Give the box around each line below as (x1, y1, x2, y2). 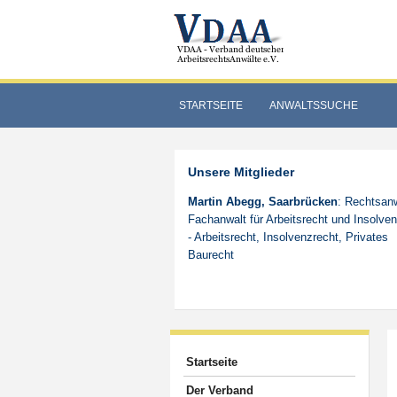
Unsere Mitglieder (188, 165, 294, 179)
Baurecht (188, 248, 234, 261)
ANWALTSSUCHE (269, 99, 358, 112)
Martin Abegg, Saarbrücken (188, 195, 338, 208)
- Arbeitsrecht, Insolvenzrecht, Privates (188, 230, 388, 244)
